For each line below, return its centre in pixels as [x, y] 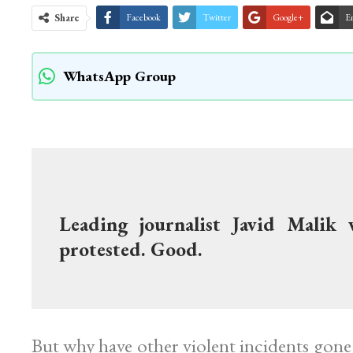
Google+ [288, 18]
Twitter [216, 18]
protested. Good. [130, 249]
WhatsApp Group [119, 76]
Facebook [143, 18]
